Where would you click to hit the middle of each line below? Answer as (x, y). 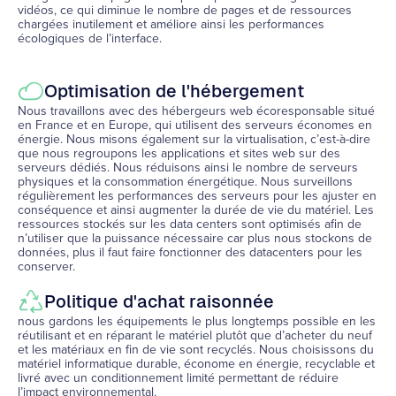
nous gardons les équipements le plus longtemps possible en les (197, 321)
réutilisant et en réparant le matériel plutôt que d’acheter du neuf (195, 335)
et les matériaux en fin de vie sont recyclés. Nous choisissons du (196, 350)
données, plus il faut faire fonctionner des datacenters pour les (190, 252)
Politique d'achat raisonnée (159, 301)
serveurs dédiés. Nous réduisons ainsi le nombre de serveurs (188, 168)
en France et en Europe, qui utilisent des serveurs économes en (195, 125)
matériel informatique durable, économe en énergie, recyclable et (196, 364)
